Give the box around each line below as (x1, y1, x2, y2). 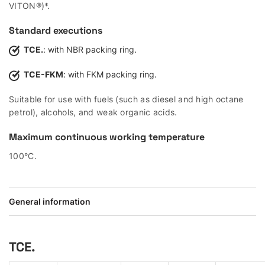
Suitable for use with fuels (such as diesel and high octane (9, 93, 244, 104)
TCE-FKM (24, 69, 63, 79)
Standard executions (9, 24, 102, 37)
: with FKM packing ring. (63, 69, 157, 79)
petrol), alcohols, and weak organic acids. (9, 106, 177, 117)
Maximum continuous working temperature (9, 130, 205, 143)
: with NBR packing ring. (43, 44, 137, 54)
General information (9, 196, 91, 206)
